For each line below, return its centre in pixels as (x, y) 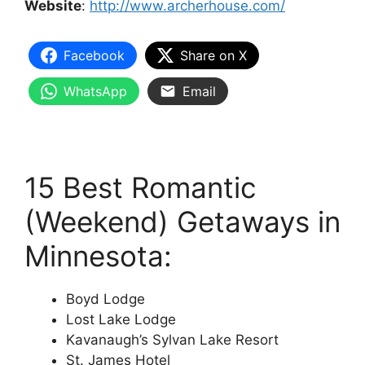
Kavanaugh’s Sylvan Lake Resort (172, 340)
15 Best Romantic (141, 188)
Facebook (94, 55)
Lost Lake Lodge (121, 320)
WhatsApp (95, 91)
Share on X (213, 55)
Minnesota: (98, 256)
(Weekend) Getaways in (182, 222)
